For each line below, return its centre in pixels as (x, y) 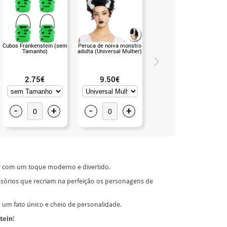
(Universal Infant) (185, 51)
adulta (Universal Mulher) (110, 51)
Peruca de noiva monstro (110, 45)
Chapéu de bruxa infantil (185, 45)
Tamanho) (35, 51)
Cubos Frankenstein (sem (35, 45)
